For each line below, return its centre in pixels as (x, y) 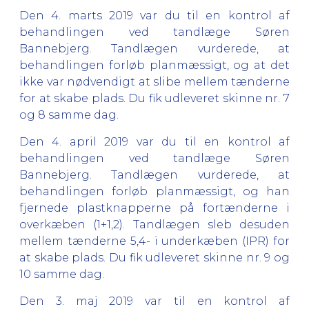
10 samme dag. (62, 274)
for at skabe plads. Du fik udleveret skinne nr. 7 (154, 98)
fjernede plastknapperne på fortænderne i (154, 208)
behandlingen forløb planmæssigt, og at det (154, 65)
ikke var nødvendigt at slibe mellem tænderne (154, 81)
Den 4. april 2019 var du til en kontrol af (154, 141)
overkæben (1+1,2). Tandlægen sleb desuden (154, 224)
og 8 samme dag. (69, 114)
